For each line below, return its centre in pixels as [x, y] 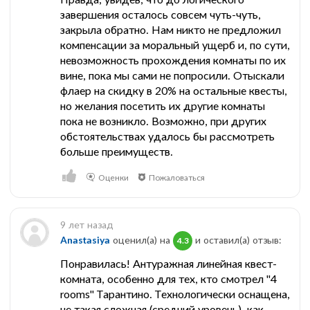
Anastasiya [85, 239]
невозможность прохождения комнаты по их [173, 60]
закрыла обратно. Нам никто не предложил [171, 30]
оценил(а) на [142, 239]
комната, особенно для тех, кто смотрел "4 [168, 279]
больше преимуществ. [117, 152]
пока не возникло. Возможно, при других [163, 121]
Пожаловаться [177, 178]
